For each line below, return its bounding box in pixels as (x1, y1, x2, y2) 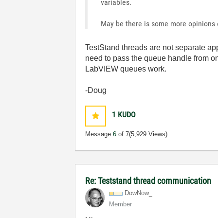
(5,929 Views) (129, 130, 168, 138)
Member (109, 200, 132, 208)
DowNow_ (125, 189, 153, 197)
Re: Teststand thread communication (85, 176, 212, 186)
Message (85, 130, 113, 138)
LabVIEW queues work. (85, 65, 167, 73)
